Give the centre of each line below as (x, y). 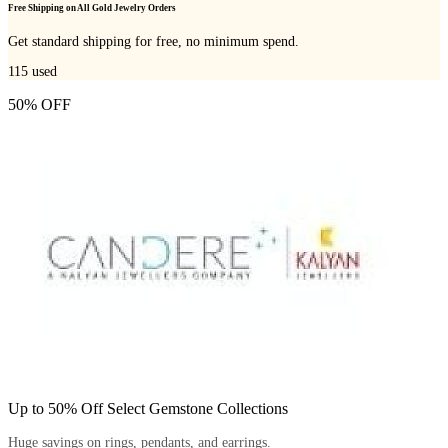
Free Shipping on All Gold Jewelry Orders (92, 7)
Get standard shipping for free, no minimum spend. (153, 42)
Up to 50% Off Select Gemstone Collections (148, 408)
